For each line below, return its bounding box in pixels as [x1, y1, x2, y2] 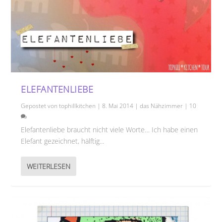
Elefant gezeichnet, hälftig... [21, 136, 105, 146]
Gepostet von [21, 102, 59, 111]
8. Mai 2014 [102, 102, 134, 111]
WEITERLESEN [27, 162, 71, 171]
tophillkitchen [59, 102, 96, 111]
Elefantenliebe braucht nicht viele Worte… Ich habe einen [21, 125, 198, 135]
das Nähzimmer [140, 102, 183, 111]
